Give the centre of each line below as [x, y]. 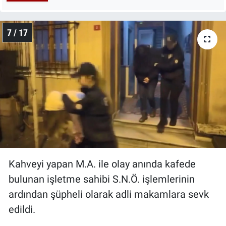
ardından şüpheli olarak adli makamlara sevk [109, 194]
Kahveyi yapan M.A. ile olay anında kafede [102, 164]
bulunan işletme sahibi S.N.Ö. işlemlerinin [102, 179]
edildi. [22, 210]
